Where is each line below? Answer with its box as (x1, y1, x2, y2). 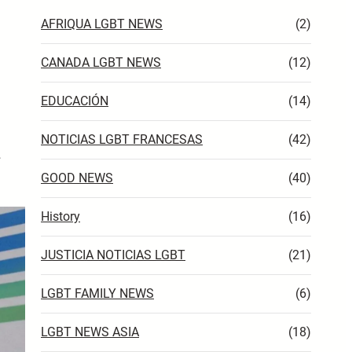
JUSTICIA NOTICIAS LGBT (41, 247, 185, 262)
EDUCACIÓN (41, 93, 108, 108)
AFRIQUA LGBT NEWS (41, 16, 163, 31)
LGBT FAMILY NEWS (41, 285, 154, 301)
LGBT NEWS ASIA (41, 324, 139, 339)
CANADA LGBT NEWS (41, 54, 161, 70)
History (41, 208, 80, 224)
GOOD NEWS (41, 170, 113, 185)
